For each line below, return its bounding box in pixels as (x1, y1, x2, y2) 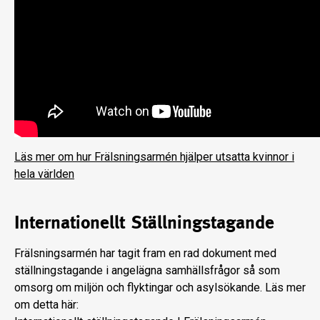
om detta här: (14, 298, 79, 312)
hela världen (14, 167, 74, 181)
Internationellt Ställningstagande (14, 211, 274, 234)
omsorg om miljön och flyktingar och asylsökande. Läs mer (14, 281, 306, 295)
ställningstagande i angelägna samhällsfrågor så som (14, 264, 280, 278)
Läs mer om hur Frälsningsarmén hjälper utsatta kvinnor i (14, 150, 294, 164)
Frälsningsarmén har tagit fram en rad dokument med (14, 246, 276, 261)
